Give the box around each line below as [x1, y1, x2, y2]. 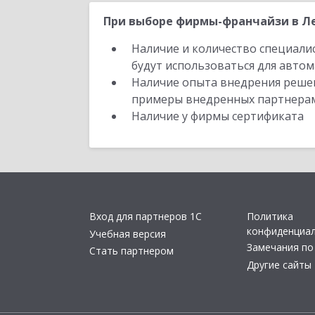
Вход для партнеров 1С [89, 210, 202, 224]
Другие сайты [247, 257, 311, 271]
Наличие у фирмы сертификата [131, 108, 307, 124]
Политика [247, 210, 293, 224]
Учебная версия [89, 226, 166, 240]
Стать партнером [89, 244, 174, 258]
